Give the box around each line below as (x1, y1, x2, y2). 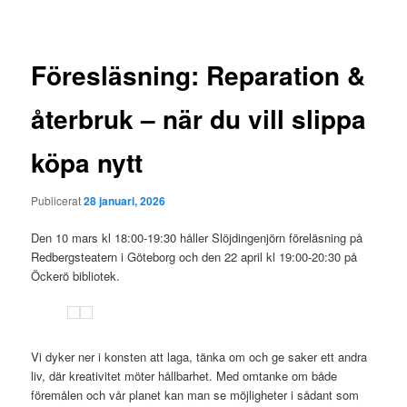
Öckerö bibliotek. (31, 267, 121, 284)
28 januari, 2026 (84, 192, 166, 209)
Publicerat (31, 192, 84, 208)
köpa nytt (31, 144, 144, 182)
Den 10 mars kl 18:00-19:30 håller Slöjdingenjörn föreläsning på (31, 229, 363, 246)
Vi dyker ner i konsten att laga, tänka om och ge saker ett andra (31, 348, 368, 366)
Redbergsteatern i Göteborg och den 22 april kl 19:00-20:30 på (31, 248, 358, 265)
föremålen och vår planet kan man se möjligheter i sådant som (31, 386, 360, 404)
